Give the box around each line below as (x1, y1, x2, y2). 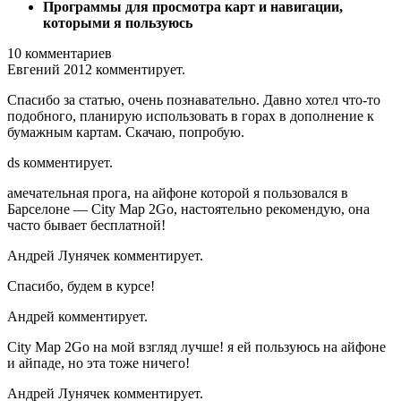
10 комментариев (7, 45, 112, 61)
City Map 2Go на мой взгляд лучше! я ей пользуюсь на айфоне (7, 338, 386, 354)
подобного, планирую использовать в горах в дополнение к (7, 107, 374, 124)
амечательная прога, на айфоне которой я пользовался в (7, 184, 348, 200)
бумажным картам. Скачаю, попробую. (7, 124, 244, 140)
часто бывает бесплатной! (7, 217, 166, 233)
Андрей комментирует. (7, 308, 148, 324)
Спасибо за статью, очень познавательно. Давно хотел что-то (7, 91, 380, 107)
